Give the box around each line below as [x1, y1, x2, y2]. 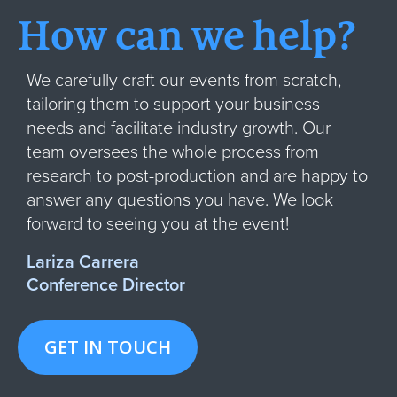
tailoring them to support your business [27, 94, 320, 116]
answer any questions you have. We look [27, 190, 333, 212]
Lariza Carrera [27, 252, 139, 274]
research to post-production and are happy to [27, 166, 368, 188]
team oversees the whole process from [27, 142, 319, 164]
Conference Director [27, 275, 185, 297]
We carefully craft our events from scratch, [27, 70, 341, 92]
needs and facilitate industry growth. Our [27, 118, 331, 140]
